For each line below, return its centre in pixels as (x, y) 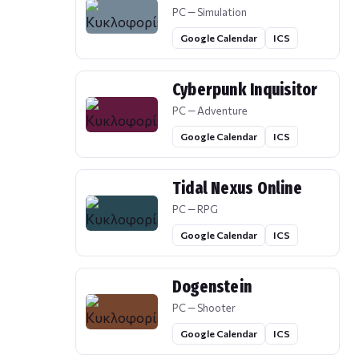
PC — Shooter (204, 308)
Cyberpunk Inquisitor (245, 90)
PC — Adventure (210, 111)
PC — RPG (195, 210)
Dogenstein (212, 287)
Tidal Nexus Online (237, 189)
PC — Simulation (210, 12)
